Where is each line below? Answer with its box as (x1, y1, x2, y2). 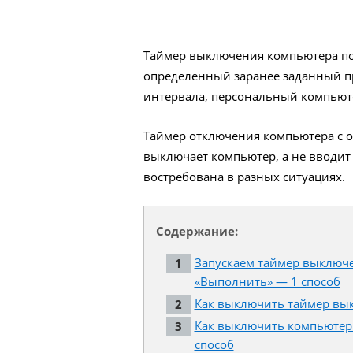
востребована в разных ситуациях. (143, 169, 345, 185)
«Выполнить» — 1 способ (194, 273, 340, 290)
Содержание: (156, 223, 238, 240)
